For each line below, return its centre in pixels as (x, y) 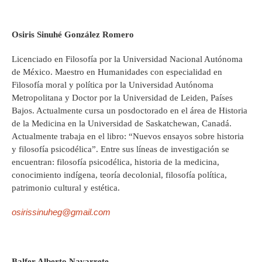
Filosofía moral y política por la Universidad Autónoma (113, 85)
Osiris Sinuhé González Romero (73, 35)
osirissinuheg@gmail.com (61, 212)
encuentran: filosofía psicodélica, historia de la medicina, (116, 162)
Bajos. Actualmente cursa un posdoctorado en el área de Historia (130, 111)
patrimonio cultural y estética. (66, 188)
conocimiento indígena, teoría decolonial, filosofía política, (119, 175)
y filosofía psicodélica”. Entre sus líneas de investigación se (120, 149)
